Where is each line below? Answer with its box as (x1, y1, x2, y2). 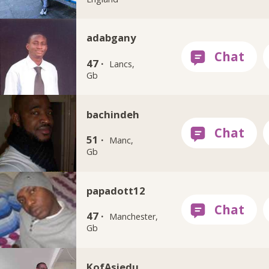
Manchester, (109, 211, 159, 223)
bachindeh (86, 107, 139, 121)
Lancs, (109, 58, 135, 70)
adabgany (86, 31, 136, 45)
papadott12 (86, 183, 145, 198)
